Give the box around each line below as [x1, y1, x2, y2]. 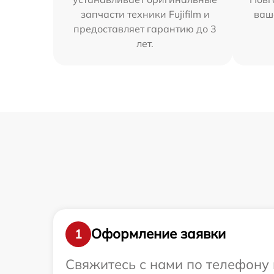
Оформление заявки [91, 225, 226, 243]
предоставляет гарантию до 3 [73, 22, 217, 35]
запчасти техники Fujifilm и [80, 7, 210, 20]
